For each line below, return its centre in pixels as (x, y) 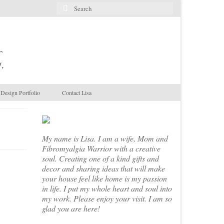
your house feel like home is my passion (104, 178)
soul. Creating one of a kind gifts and (100, 158)
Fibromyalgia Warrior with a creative (101, 148)
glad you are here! (71, 208)
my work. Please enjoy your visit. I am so (107, 198)
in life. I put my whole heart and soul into (107, 188)
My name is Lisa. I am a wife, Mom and (105, 138)
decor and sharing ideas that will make (103, 168)
